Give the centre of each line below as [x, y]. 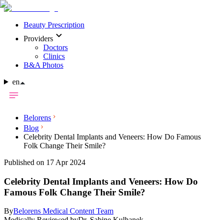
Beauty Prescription [54, 25]
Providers [38, 39]
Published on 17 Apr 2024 [45, 162]
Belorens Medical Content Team [63, 211]
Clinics [54, 56]
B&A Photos [43, 65]
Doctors [55, 47]
